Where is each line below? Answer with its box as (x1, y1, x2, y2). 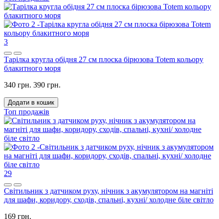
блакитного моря (4, 64, 61, 73)
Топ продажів (4, 108, 49, 116)
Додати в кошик (8, 99, 54, 107)
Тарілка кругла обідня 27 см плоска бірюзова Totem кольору (4, 55, 203, 64)
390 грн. (33, 81, 61, 89)
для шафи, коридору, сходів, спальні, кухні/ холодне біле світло (4, 196, 214, 204)
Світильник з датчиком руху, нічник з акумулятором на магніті (4, 187, 213, 196)
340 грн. (4, 81, 31, 89)
